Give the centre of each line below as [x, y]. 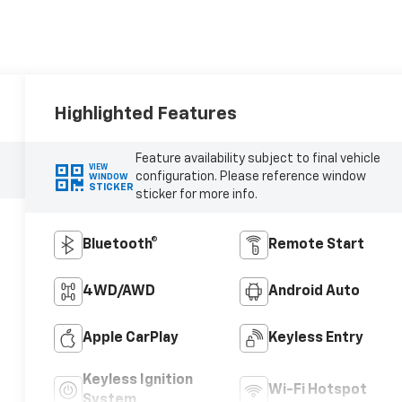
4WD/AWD [119, 292]
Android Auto [314, 292]
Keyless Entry [315, 339]
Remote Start [316, 245]
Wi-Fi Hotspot [317, 391]
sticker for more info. [196, 195]
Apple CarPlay [131, 339]
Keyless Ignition [138, 381]
